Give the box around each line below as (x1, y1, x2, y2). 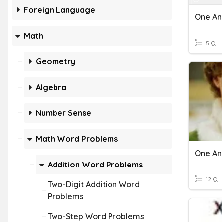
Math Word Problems (36, 134, 118, 144)
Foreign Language (24, 5, 95, 15)
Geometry (36, 56, 75, 66)
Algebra (36, 82, 66, 92)
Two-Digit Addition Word (48, 179, 140, 189)
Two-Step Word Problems (48, 211, 144, 221)
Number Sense (36, 108, 91, 118)
